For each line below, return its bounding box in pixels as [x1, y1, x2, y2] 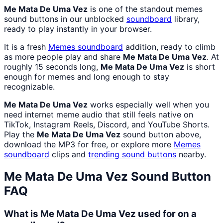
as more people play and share [4, 52, 123, 62]
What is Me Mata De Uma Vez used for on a [4, 208, 197, 220]
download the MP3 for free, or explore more [4, 139, 174, 150]
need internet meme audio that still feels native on [4, 110, 193, 120]
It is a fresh [4, 42, 48, 52]
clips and [49, 149, 88, 160]
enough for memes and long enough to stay [4, 72, 169, 82]
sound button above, [120, 129, 201, 140]
